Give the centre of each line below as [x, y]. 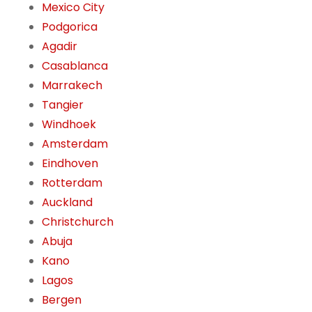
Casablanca [75, 66]
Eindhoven [70, 164]
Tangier [63, 105]
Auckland [67, 203]
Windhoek [69, 125]
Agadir [60, 47]
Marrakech [72, 86]
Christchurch [78, 222]
